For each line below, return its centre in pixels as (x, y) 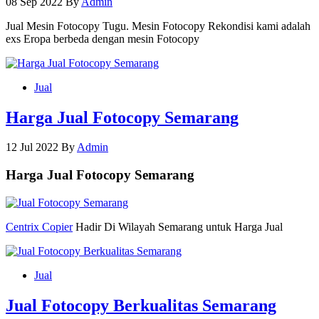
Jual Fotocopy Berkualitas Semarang (141, 305)
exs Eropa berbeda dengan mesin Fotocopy (103, 38)
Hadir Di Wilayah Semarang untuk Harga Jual (178, 226)
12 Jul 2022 (32, 147)
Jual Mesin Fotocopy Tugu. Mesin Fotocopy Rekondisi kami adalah (158, 26)
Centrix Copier (39, 226)
